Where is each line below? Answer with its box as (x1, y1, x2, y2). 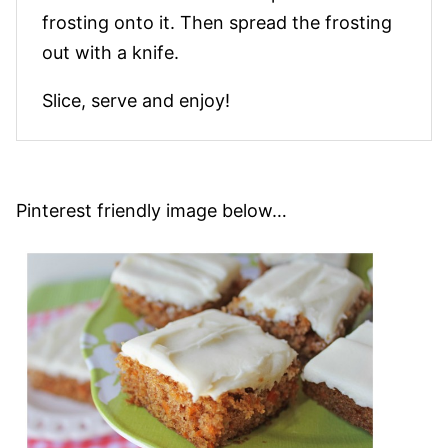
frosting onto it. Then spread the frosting (42, 11, 392, 33)
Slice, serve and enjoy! (42, 89, 230, 111)
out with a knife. (42, 41, 179, 63)
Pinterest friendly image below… (16, 199, 287, 221)
